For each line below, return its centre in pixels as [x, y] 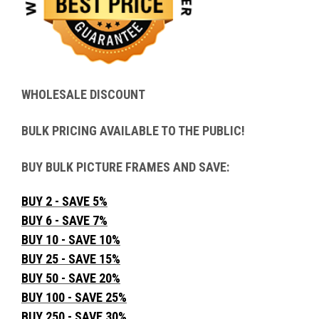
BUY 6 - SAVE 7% [64, 220]
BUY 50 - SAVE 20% [71, 278]
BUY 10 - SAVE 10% [71, 239]
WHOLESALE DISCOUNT [83, 94]
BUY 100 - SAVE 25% [74, 297]
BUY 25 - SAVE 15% [71, 258]
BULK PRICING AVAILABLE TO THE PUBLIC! [133, 130]
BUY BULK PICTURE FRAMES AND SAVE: [125, 167]
